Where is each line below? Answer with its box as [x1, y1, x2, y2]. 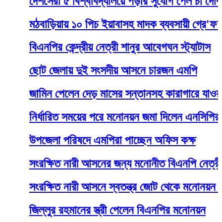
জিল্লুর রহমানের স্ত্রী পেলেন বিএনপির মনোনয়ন [6, 203, 183, 217]
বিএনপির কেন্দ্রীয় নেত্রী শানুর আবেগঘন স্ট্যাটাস [6, 41, 188, 54]
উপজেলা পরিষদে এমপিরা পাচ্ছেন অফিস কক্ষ [6, 134, 173, 147]
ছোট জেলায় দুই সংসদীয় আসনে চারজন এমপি [6, 64, 175, 77]
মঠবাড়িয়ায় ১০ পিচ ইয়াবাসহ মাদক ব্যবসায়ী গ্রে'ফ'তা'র [6, 17, 215, 31]
